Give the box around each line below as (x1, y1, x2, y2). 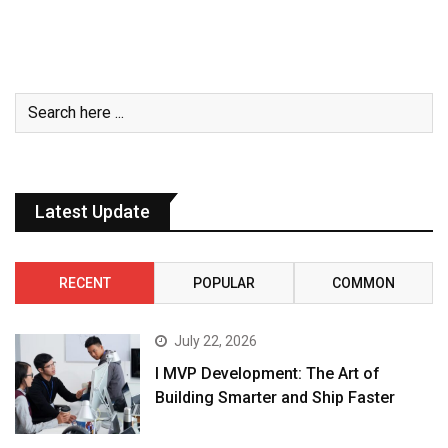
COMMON (331, 274, 395, 291)
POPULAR (192, 274, 255, 291)
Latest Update (35, 200, 150, 222)
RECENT (58, 274, 111, 291)
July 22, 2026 (174, 332, 258, 349)
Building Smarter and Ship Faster (155, 387, 396, 407)
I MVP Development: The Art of (155, 363, 381, 383)
